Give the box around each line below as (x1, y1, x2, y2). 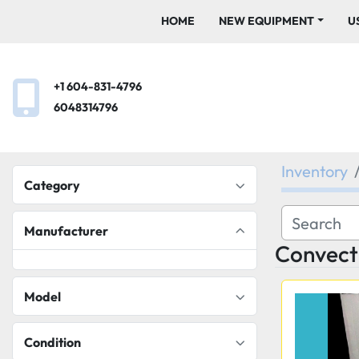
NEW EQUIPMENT (227, 14, 315, 28)
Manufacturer (24, 223, 108, 239)
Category (24, 177, 80, 193)
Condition (24, 334, 81, 350)
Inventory (281, 161, 348, 181)
